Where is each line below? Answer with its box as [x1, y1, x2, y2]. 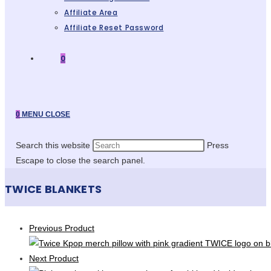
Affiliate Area [64, 7, 118, 18]
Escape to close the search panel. [16, 155, 145, 165]
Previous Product [29, 223, 94, 233]
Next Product [29, 253, 79, 264]
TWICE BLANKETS [5, 181, 102, 197]
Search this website [16, 140, 90, 150]
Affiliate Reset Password [64, 22, 164, 33]
